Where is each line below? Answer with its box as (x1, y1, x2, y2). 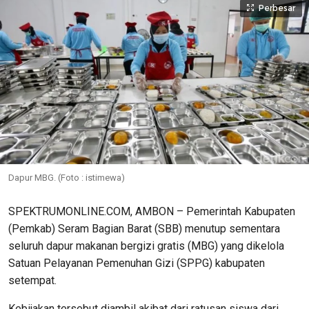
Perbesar (259, 3, 295, 14)
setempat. (8, 274, 57, 288)
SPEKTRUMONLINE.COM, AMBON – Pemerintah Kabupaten (8, 205, 295, 219)
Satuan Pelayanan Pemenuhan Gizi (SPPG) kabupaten (8, 257, 265, 270)
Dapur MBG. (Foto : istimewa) (8, 172, 125, 183)
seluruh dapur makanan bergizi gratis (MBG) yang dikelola (8, 239, 284, 253)
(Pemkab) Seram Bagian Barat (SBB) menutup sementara (8, 222, 280, 236)
